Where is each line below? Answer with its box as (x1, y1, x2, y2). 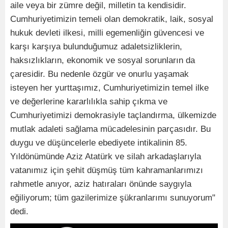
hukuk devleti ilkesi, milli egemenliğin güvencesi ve (10, 28, 204, 38)
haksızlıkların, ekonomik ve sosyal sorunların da (10, 55, 195, 66)
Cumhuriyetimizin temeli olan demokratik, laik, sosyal (10, 14, 213, 24)
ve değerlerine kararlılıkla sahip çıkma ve (10, 97, 167, 107)
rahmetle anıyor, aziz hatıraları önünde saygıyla (10, 179, 191, 189)
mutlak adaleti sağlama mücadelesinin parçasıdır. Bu (10, 124, 211, 134)
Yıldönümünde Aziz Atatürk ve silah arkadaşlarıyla (10, 152, 201, 162)
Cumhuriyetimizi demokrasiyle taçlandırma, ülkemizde (10, 110, 216, 121)
